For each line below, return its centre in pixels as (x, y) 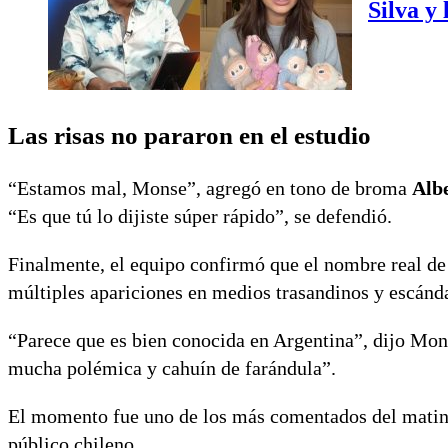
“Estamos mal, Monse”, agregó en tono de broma (210, 187)
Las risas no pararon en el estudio (189, 135)
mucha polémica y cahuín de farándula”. (172, 367)
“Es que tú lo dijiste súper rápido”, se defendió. (200, 215)
